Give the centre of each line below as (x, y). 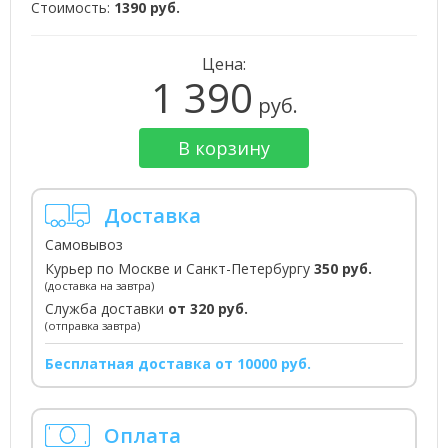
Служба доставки (106, 308)
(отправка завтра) (92, 325)
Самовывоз (84, 244)
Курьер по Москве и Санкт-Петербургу (179, 268)
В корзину (224, 147)
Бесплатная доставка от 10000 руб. (178, 363)
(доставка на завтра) (99, 285)
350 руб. (343, 268)
